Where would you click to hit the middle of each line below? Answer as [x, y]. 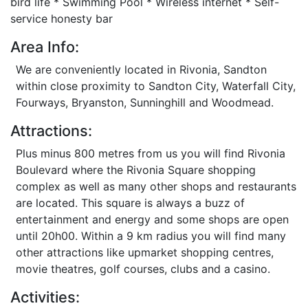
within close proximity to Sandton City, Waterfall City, [156, 86]
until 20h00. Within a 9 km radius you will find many [151, 236]
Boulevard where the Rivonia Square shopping [136, 170]
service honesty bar [62, 19]
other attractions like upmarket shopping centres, [145, 252]
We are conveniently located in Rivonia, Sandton [141, 69]
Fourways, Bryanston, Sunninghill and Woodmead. [145, 102]
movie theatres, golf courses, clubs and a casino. [143, 269]
